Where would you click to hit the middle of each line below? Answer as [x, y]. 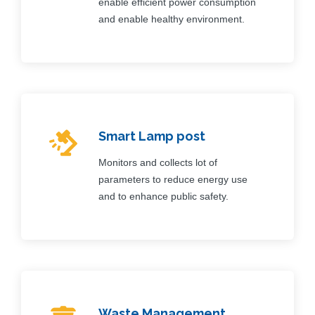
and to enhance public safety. [163, 196]
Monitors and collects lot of [158, 162]
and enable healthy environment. [172, 19]
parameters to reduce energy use [173, 179]
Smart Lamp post [152, 136]
